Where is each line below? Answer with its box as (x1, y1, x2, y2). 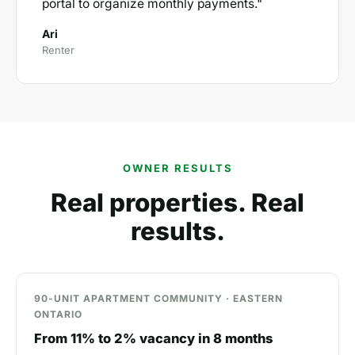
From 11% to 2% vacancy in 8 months (34, 330, 273, 346)
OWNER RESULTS (122, 162, 233, 174)
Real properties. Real (51, 188, 304, 218)
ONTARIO (34, 308, 82, 320)
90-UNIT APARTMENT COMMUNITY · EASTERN (34, 292, 283, 304)
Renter (42, 44, 74, 56)
